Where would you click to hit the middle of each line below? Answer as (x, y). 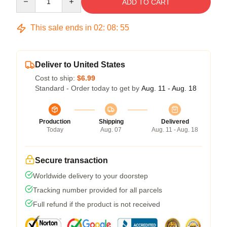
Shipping (111, 122)
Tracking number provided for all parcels (98, 190)
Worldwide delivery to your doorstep (90, 176)
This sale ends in (61, 28)
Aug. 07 (111, 130)
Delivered (175, 122)
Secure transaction (71, 160)
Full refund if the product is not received (97, 204)
